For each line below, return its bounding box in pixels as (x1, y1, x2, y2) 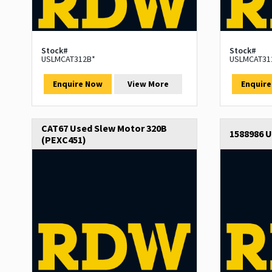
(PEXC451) (41, 134, 86, 146)
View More (127, 78, 169, 90)
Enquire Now (52, 78, 103, 90)
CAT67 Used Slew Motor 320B (41, 122, 167, 135)
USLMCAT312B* (41, 53, 95, 65)
